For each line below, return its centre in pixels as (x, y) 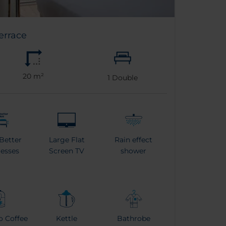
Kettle (67, 218)
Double (124, 77)
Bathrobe (133, 218)
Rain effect (134, 139)
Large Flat (67, 139)
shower (134, 151)
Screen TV (67, 151)
